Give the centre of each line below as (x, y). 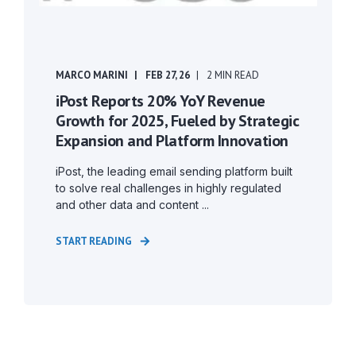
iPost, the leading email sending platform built (174, 171)
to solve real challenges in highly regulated (168, 188)
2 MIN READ (233, 75)
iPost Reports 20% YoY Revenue (161, 101)
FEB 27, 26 (168, 75)
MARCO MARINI (92, 75)
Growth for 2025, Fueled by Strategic (177, 121)
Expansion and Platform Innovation (172, 141)
